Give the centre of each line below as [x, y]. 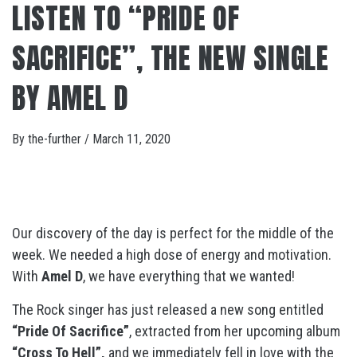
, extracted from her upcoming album [235, 331]
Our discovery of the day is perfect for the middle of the [173, 233]
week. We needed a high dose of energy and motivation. [172, 255]
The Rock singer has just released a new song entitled [168, 310]
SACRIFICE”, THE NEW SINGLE [171, 58]
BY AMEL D [71, 98]
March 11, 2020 [131, 139]
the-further [56, 139]
